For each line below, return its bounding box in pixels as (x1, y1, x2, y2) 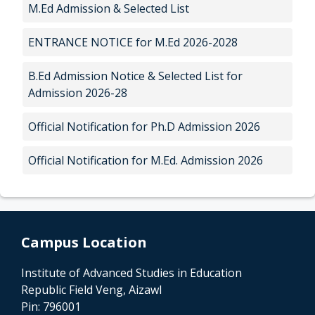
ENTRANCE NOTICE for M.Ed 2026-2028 (28, 34, 238, 50)
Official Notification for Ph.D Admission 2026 (28, 118, 260, 134)
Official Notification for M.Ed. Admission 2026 (28, 152, 263, 168)
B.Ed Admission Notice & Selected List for (28, 67, 243, 84)
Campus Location (21, 232, 147, 252)
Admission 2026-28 (28, 84, 127, 101)
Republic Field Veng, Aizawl (21, 281, 162, 297)
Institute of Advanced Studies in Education (21, 264, 242, 281)
